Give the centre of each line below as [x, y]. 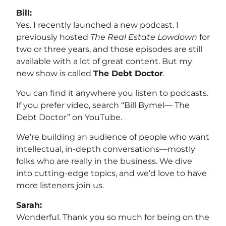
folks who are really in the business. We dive [104, 161]
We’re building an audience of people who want [113, 137]
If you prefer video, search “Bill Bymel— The [103, 105]
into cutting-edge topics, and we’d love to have [111, 173]
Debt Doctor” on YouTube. [69, 117]
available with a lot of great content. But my [104, 61]
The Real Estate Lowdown [144, 37]
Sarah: [29, 205]
